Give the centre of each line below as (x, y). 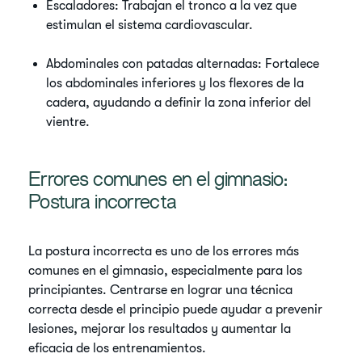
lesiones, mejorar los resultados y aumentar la (160, 329)
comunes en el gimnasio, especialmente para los (166, 271)
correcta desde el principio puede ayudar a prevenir (176, 309)
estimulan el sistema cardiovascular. (150, 25)
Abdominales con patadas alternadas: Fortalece (183, 64)
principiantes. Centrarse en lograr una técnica (161, 290)
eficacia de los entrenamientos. (118, 348)
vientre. (68, 122)
